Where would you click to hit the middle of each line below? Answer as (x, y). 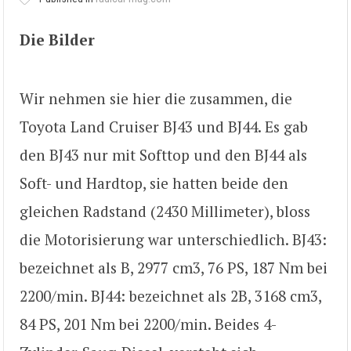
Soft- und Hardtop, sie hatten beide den (154, 183)
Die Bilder (57, 40)
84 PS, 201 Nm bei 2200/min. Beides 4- (148, 324)
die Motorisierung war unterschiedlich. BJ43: (173, 239)
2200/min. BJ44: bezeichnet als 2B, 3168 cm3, (170, 295)
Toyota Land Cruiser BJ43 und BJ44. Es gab (164, 126)
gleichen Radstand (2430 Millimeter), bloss (165, 211)
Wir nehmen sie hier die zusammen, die (156, 98)
